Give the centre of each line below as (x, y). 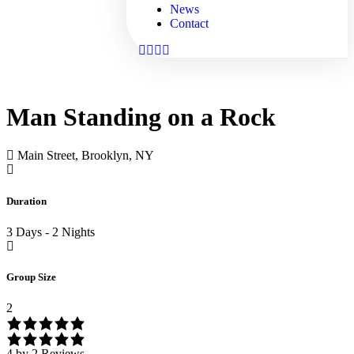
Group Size (31, 277)
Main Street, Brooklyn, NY (86, 156)
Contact (190, 23)
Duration (26, 201)
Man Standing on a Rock (141, 117)
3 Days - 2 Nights (51, 232)
